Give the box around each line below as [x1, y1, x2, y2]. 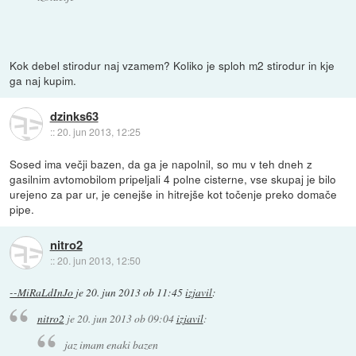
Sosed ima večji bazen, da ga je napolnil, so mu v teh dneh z [10, 155, 313, 172]
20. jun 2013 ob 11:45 [86, 284, 184, 300]
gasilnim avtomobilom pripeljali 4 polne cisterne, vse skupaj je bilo [10, 170, 337, 187]
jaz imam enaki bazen [64, 337, 159, 353]
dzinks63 [49, 107, 99, 126]
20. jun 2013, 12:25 [56, 125, 141, 139]
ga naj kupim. [10, 72, 77, 88]
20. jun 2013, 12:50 [56, 253, 141, 268]
